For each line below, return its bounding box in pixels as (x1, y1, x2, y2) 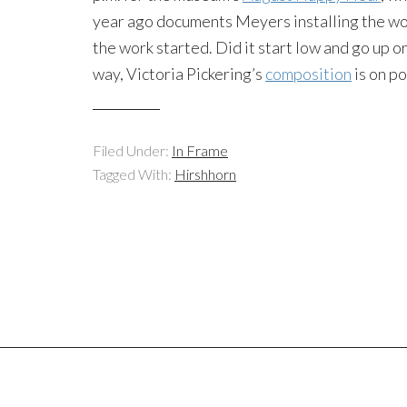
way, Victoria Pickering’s (93, 64, 265, 84)
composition (265, 64, 352, 84)
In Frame (172, 142, 228, 159)
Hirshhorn (174, 165, 236, 183)
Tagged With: (93, 165, 174, 183)
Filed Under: (93, 142, 172, 159)
